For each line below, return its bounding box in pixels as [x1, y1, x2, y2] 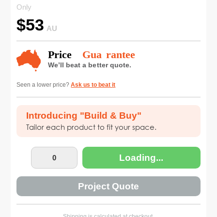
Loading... [119, 152, 164, 163]
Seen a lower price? [16, 81, 71, 89]
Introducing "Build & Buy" [26, 110, 142, 121]
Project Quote [77, 181, 139, 191]
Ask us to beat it [71, 81, 116, 89]
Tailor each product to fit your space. [26, 122, 157, 132]
